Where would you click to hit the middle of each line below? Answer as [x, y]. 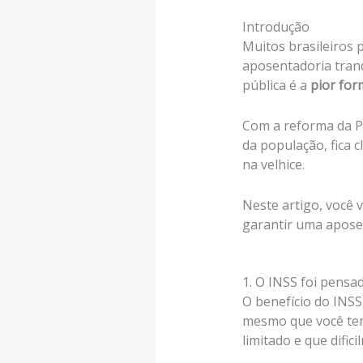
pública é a [276, 85]
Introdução [275, 27]
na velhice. [273, 164]
